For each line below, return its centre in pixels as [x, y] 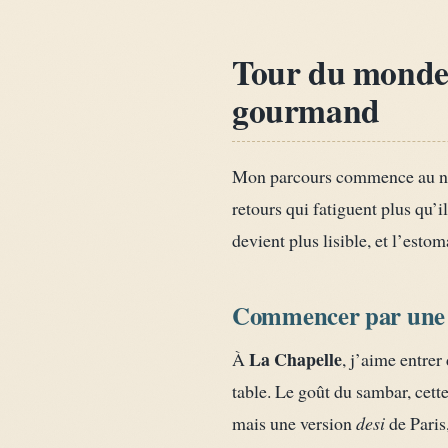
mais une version [294, 423]
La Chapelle [295, 359]
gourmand [306, 109]
